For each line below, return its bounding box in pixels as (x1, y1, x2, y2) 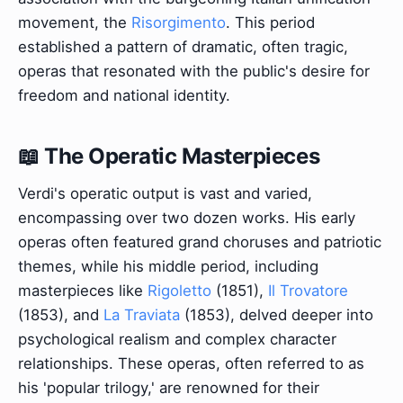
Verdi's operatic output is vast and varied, (18, 184, 312, 203)
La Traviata (103, 306, 180, 325)
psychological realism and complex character (18, 330, 336, 349)
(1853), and (18, 306, 103, 325)
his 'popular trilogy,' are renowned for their (18, 379, 319, 398)
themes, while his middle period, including (18, 257, 318, 276)
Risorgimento (131, 13, 226, 32)
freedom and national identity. (18, 86, 230, 105)
